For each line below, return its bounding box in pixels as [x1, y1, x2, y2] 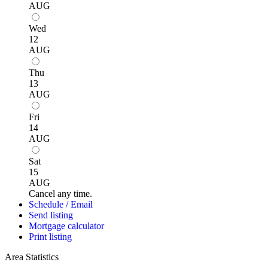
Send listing [29, 210, 73, 221]
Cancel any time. [29, 188, 92, 199]
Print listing [29, 232, 72, 242]
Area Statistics [5, 252, 59, 263]
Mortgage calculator [29, 221, 104, 232]
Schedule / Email [29, 199, 93, 210]
